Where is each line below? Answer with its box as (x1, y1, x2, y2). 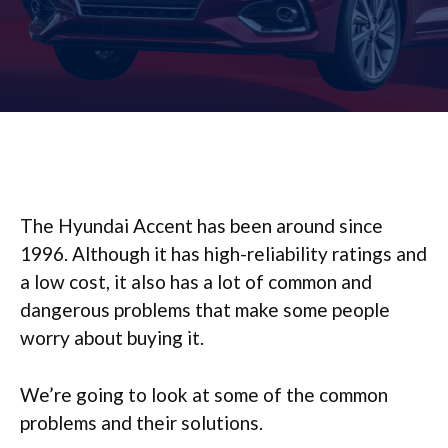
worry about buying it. (20, 326, 208, 349)
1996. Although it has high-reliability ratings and (20, 242, 427, 265)
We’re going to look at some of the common (20, 382, 388, 406)
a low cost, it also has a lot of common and (20, 270, 372, 293)
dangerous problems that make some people (20, 298, 390, 321)
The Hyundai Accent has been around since (20, 214, 383, 237)
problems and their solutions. (20, 410, 263, 434)
